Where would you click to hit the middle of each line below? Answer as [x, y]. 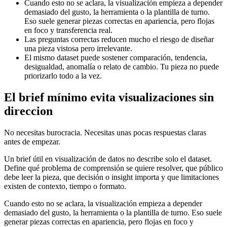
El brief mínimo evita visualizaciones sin [109, 97]
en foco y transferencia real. [68, 30]
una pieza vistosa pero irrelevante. [78, 48]
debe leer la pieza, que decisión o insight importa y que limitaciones [111, 177]
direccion [28, 111]
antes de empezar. [32, 141]
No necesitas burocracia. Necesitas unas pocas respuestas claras [105, 132]
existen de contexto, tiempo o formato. [65, 186]
